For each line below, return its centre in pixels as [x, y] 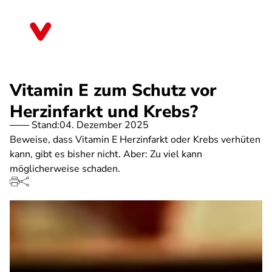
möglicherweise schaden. [65, 169]
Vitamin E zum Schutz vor [113, 90]
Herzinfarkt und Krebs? [104, 112]
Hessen [79, 36]
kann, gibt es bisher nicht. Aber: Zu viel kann [106, 154]
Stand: [46, 125]
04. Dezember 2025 [104, 125]
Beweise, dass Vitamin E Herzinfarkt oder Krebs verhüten [135, 140]
